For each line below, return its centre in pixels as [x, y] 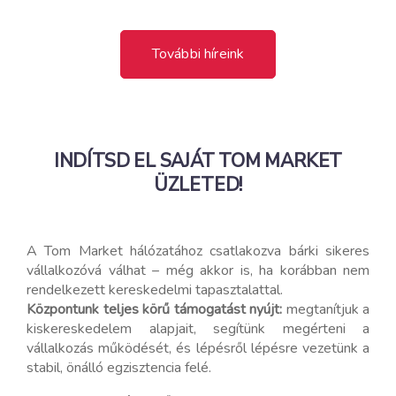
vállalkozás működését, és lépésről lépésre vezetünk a [198, 349]
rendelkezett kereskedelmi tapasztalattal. [155, 290]
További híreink [198, 54]
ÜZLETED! [198, 185]
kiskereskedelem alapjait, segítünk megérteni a [198, 329]
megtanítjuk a [326, 310]
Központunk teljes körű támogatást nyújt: [154, 310]
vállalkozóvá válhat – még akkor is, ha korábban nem [198, 271]
